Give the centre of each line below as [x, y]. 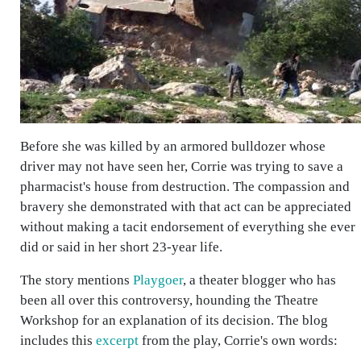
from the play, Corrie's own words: [238, 340]
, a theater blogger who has [259, 280]
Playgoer [158, 280]
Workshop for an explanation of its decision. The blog [174, 320]
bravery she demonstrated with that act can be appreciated [186, 207]
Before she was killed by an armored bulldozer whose [173, 146]
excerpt [117, 340]
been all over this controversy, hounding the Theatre [169, 300]
